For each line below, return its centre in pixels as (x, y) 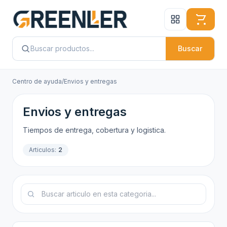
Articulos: (43, 150)
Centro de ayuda (37, 81)
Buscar (190, 48)
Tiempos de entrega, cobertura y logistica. (94, 130)
